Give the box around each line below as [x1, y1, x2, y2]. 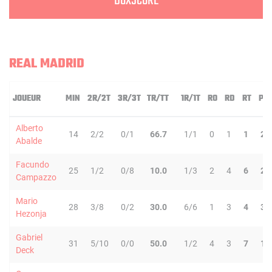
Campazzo [16, 172, 56, 182]
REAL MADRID [9, 53, 84, 74]
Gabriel [16, 233, 42, 242]
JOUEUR [13, 92, 41, 106]
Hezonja [16, 209, 47, 219]
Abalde [16, 136, 42, 146]
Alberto [16, 123, 43, 133]
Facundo [16, 160, 49, 169]
